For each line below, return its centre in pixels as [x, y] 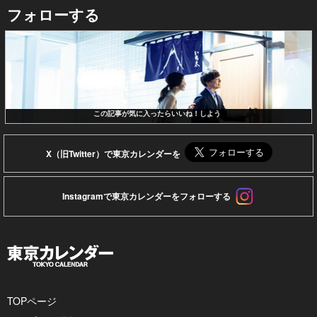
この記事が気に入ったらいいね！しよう [157, 113]
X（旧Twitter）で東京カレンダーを [113, 153]
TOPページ [32, 301]
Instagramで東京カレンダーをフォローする [146, 196]
